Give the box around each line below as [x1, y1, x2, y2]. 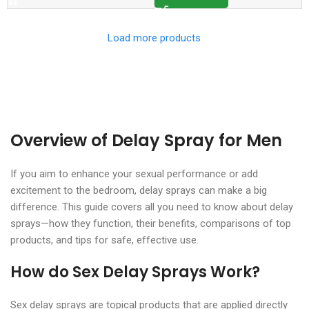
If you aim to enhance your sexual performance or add [10, 167, 258, 180]
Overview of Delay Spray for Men [10, 128, 282, 152]
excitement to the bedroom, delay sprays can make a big [10, 183, 267, 197]
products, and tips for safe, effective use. [10, 233, 199, 246]
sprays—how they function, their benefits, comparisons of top [10, 217, 291, 230]
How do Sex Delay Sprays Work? [10, 261, 260, 283]
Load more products [108, 31, 201, 44]
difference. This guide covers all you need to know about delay [10, 200, 293, 213]
